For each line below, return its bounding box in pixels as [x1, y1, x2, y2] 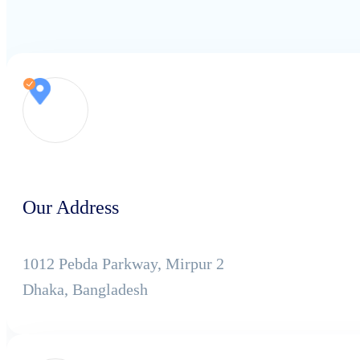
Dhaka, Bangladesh [22, 280, 148, 298]
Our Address [22, 196, 119, 218]
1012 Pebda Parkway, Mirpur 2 [22, 254, 224, 272]
